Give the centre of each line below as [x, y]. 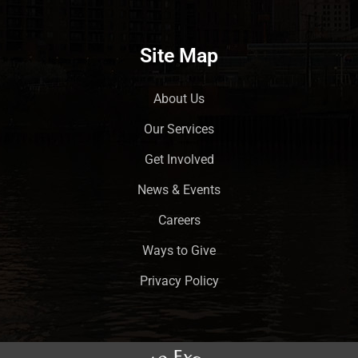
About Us [179, 98]
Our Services [179, 129]
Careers [179, 220]
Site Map [179, 55]
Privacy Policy [179, 280]
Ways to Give [179, 250]
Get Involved [179, 159]
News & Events [179, 189]
